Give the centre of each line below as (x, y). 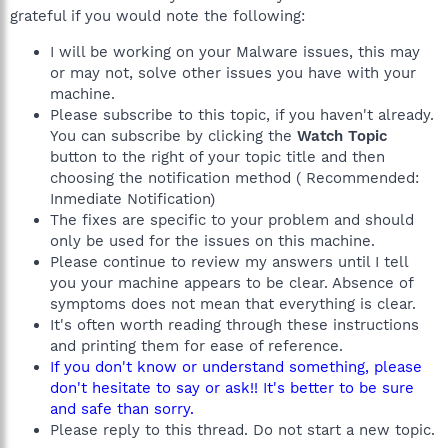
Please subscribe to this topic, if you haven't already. (242, 114)
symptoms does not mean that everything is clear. (233, 303)
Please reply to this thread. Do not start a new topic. (242, 429)
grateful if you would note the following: (157, 15)
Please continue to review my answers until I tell (229, 261)
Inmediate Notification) (132, 198)
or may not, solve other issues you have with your (233, 72)
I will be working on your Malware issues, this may (235, 51)
